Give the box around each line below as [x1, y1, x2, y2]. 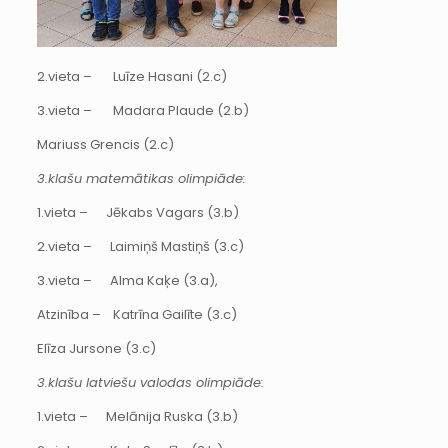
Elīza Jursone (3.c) [36, 339, 156, 359]
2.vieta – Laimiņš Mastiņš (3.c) [36, 237, 244, 257]
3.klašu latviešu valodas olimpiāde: [36, 373, 264, 393]
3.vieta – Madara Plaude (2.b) [36, 101, 249, 121]
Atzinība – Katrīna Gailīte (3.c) [36, 305, 237, 325]
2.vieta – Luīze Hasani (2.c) [36, 67, 227, 87]
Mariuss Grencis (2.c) [36, 135, 174, 155]
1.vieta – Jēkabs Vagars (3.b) [36, 203, 239, 223]
